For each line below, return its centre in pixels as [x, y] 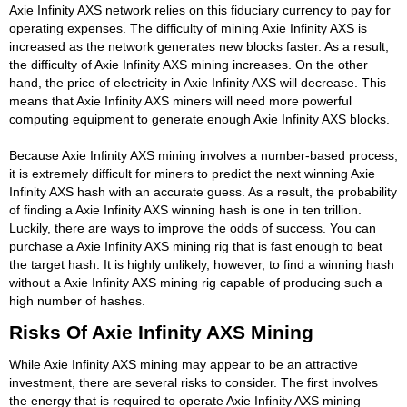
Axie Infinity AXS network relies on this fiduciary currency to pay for [200, 10]
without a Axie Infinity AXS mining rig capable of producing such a [196, 282]
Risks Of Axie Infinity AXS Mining [161, 332]
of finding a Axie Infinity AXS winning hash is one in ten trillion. [185, 209]
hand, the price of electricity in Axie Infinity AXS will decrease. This [198, 82]
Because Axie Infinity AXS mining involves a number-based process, [203, 155]
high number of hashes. [77, 300]
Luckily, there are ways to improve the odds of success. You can [193, 228]
